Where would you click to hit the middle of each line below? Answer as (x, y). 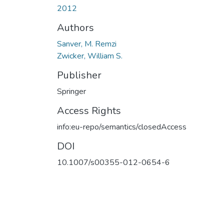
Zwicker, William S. (90, 56)
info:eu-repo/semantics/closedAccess (122, 127)
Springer (71, 91)
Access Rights (89, 110)
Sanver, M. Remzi (87, 44)
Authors (75, 27)
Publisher (79, 75)
